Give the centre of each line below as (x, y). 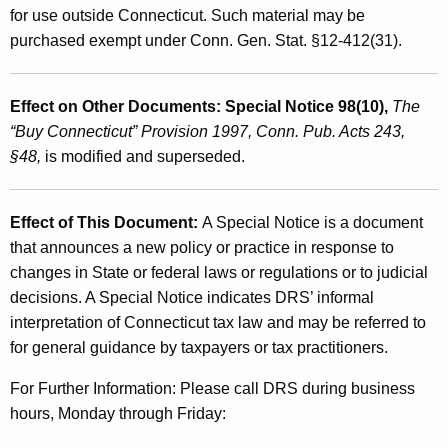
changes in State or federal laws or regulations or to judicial (219, 272)
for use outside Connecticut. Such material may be (187, 15)
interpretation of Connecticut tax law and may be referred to (218, 322)
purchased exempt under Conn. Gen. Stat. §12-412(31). (206, 40)
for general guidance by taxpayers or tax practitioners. (199, 347)
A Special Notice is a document (312, 222)
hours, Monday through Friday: (118, 413)
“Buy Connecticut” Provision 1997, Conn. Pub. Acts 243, (207, 131)
